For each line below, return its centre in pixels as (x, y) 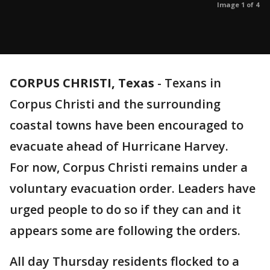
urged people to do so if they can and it (125, 209)
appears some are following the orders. (125, 231)
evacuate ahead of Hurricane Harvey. (119, 146)
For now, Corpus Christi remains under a (129, 167)
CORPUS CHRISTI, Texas (82, 83)
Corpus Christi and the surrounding (115, 104)
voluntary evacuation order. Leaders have (133, 188)
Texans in (193, 83)
